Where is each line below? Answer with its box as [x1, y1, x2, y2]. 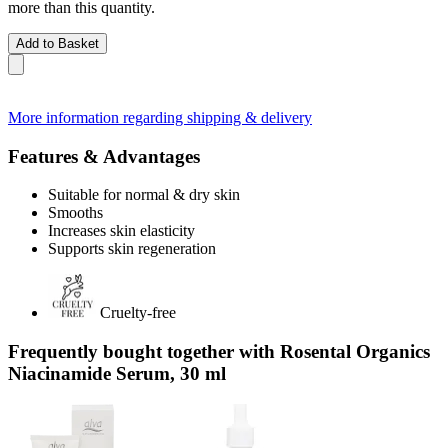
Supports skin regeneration [48, 240, 216, 258]
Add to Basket [16, 35, 99, 51]
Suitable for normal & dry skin [48, 186, 240, 204]
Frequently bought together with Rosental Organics [8, 340, 430, 362]
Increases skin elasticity [48, 222, 195, 240]
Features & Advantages [8, 145, 200, 167]
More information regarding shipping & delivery [8, 108, 312, 126]
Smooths [48, 204, 103, 222]
